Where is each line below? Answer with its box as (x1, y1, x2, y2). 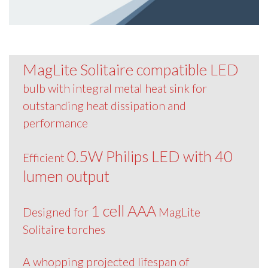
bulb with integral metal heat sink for (22, 81, 207, 95)
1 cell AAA (90, 201, 156, 220)
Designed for (22, 205, 91, 219)
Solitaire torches (22, 222, 105, 236)
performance (22, 115, 88, 130)
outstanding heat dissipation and (22, 98, 186, 112)
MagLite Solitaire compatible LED (22, 60, 239, 78)
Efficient (22, 150, 67, 165)
